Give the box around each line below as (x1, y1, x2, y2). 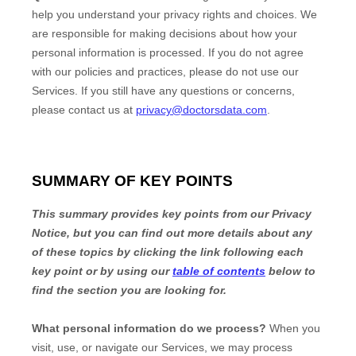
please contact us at (32, 103, 136, 116)
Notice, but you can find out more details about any (32, 226, 312, 240)
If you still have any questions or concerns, (78, 83, 295, 97)
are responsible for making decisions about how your (32, 26, 297, 40)
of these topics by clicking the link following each (32, 246, 304, 259)
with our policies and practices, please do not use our (32, 64, 299, 78)
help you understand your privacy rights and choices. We (32, 7, 317, 21)
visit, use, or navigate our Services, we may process (32, 341, 292, 354)
